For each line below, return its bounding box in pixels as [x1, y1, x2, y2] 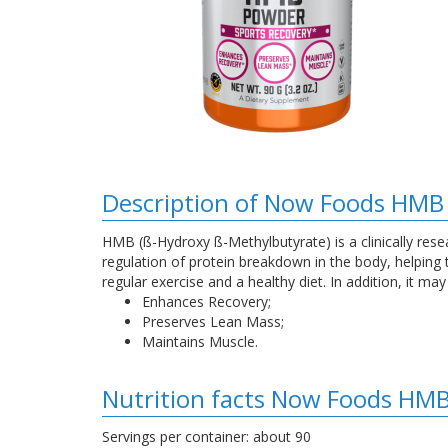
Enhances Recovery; [142, 292, 271, 312]
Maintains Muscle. [142, 332, 258, 352]
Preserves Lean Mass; [142, 312, 284, 332]
